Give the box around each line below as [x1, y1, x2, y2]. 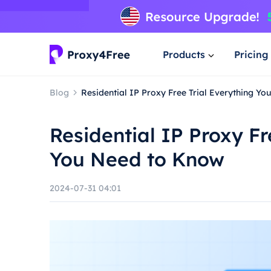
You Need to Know [50, 147, 224, 171]
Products [163, 48, 205, 60]
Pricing [234, 48, 269, 60]
